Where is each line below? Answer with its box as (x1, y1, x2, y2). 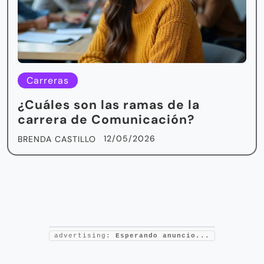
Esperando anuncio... (115, 232, 210, 239)
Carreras (27, 74, 69, 87)
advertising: (54, 232, 115, 239)
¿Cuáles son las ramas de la (18, 96, 200, 113)
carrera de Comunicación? (18, 111, 194, 128)
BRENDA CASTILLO (18, 133, 96, 144)
